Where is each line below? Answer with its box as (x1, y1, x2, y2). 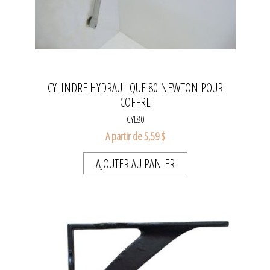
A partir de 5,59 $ (105, 128, 165, 143)
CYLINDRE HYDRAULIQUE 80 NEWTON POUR (47, 79, 223, 96)
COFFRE (119, 93, 151, 110)
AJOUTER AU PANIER (95, 155, 175, 172)
